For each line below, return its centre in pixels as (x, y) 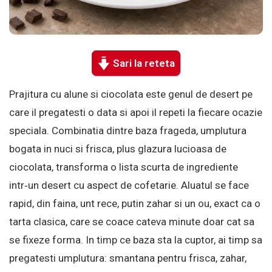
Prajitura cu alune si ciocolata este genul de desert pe (131, 94)
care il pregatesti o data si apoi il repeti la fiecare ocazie (136, 113)
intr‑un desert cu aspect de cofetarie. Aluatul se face (129, 185)
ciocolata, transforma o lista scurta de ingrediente (124, 167)
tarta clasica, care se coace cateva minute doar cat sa (132, 222)
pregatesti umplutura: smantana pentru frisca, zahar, (128, 258)
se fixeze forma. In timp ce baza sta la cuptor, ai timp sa (136, 240)
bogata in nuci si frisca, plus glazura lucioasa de (118, 149)
